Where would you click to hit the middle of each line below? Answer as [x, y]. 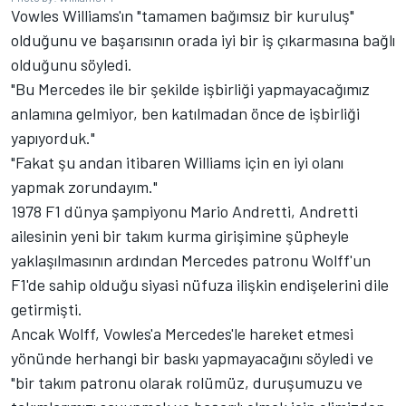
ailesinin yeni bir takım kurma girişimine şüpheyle [180, 235]
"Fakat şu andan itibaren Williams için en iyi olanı [177, 162]
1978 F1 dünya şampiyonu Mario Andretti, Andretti [184, 211]
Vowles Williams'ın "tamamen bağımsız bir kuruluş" [183, 15]
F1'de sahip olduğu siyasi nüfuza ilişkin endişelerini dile [200, 284]
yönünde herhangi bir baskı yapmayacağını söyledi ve [192, 358]
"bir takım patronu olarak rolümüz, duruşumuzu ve [187, 382]
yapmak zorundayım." [84, 186]
